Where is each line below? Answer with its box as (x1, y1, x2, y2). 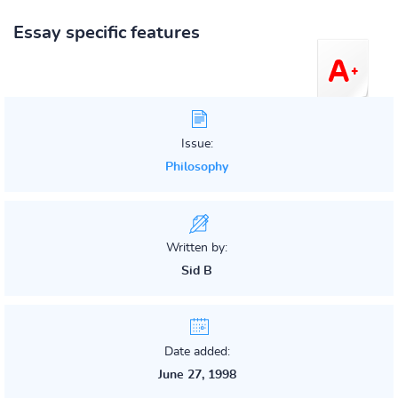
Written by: (166, 242, 227, 254)
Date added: (163, 346, 230, 358)
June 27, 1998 (157, 369, 236, 381)
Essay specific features (13, 24, 200, 42)
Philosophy (165, 161, 228, 173)
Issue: (180, 138, 213, 150)
